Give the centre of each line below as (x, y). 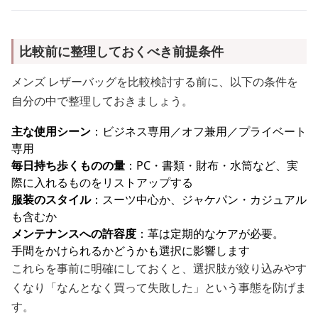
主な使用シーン (51, 131)
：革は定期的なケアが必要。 (210, 234)
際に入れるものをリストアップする (102, 182)
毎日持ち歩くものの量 (68, 165)
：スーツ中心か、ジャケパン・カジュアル (199, 199)
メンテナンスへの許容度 (74, 234)
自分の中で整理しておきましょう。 (102, 101)
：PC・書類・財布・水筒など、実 (212, 165)
